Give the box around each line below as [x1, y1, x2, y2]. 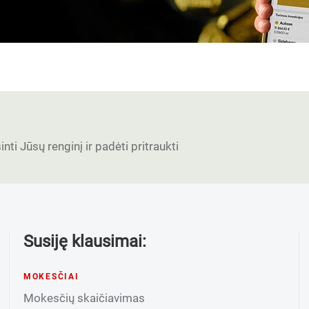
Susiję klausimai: [23, 232, 146, 251]
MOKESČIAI [23, 272, 79, 281]
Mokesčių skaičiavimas [23, 291, 145, 305]
